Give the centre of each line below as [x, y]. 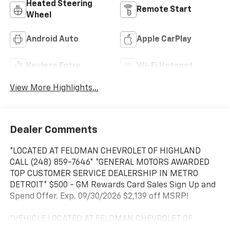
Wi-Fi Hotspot [165, 66]
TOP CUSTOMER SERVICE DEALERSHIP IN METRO [104, 174]
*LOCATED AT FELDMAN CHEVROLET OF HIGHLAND [105, 152]
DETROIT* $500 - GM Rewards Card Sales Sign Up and [112, 186]
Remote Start [164, 9]
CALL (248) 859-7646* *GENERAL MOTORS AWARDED [109, 163]
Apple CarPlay [164, 39]
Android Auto [52, 39]
